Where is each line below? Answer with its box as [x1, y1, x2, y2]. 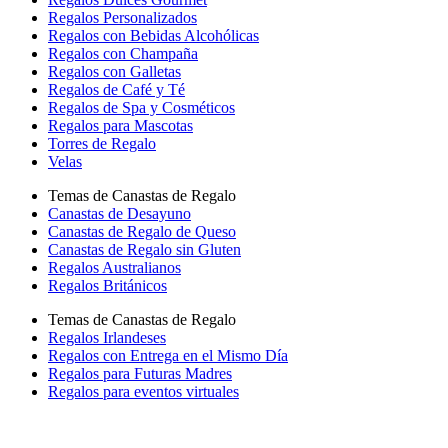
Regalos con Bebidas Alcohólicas [48, 27, 259, 44]
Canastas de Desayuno [48, 205, 191, 222]
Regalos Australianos [48, 259, 181, 276]
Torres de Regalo [48, 135, 156, 152]
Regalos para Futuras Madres [48, 365, 232, 382]
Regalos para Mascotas [48, 117, 193, 134]
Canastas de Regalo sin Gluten [48, 241, 241, 258]
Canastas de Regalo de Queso [48, 223, 236, 240]
